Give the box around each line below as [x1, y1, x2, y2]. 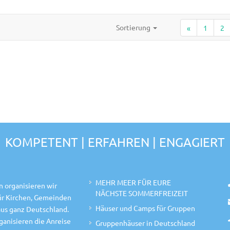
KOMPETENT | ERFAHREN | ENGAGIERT [5, 135, 225, 149]
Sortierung [116, 23, 152, 32]
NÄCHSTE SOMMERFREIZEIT [95, 188, 188, 198]
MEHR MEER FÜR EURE [95, 178, 171, 187]
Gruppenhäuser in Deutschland [95, 218, 196, 227]
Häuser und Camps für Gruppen [95, 203, 196, 213]
